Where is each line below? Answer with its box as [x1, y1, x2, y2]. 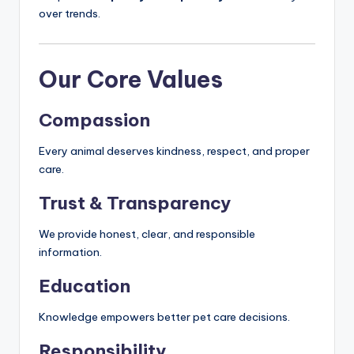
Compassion [39, 109, 150, 132]
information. [39, 245, 102, 260]
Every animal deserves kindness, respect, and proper [39, 144, 310, 159]
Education [39, 275, 130, 298]
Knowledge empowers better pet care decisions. [39, 310, 290, 325]
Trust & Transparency [39, 192, 231, 215]
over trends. [39, 6, 100, 21]
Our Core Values [39, 65, 223, 95]
